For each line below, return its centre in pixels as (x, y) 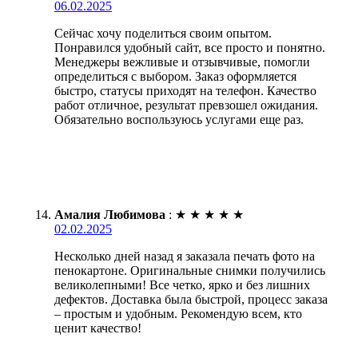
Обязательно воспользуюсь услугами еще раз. (179, 119)
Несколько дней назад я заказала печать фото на (185, 256)
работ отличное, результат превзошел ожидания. (186, 105)
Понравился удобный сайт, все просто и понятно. (190, 47)
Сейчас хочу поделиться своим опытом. (163, 33)
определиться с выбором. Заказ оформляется (175, 76)
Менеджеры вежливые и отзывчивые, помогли (182, 62)
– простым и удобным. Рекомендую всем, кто (178, 313)
